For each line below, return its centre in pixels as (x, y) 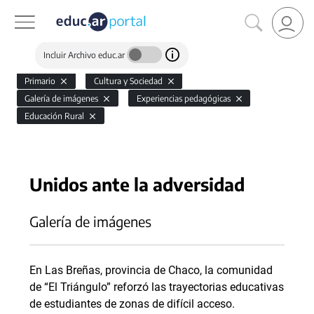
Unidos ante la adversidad (137, 184)
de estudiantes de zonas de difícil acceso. (132, 304)
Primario (41, 81)
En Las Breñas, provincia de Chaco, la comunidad (151, 270)
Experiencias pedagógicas (184, 98)
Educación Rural (56, 116)
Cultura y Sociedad (129, 81)
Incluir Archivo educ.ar (85, 55)
